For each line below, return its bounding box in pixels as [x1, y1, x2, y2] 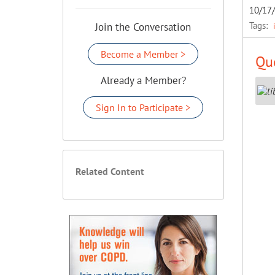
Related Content [76, 165, 144, 177]
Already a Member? [100, 74, 186, 87]
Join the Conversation [95, 20, 192, 34]
